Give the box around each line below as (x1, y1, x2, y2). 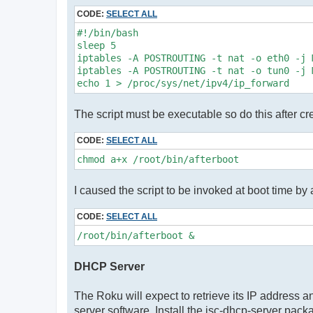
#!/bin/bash (77, 27, 138, 38)
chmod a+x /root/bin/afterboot (77, 154, 239, 166)
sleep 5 (77, 39, 116, 51)
